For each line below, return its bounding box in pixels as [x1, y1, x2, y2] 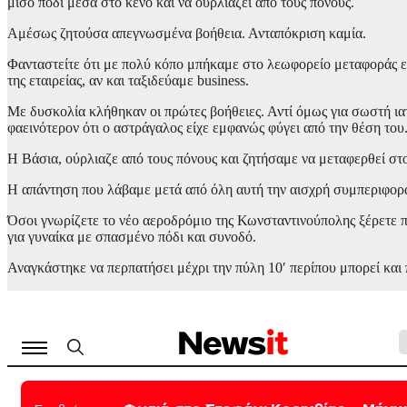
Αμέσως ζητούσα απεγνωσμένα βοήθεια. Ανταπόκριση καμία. [7, 25, 366, 41]
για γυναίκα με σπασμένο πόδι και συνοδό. [7, 228, 256, 244]
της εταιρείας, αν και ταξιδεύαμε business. [7, 72, 249, 88]
